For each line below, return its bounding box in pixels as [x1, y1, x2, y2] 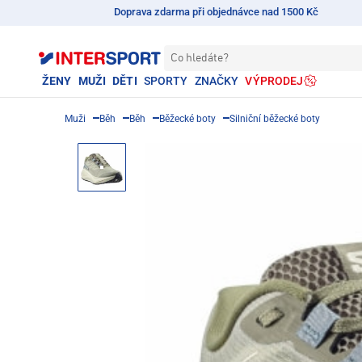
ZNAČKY [194, 74, 239, 87]
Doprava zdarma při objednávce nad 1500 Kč [114, 6, 319, 18]
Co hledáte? [170, 53, 229, 64]
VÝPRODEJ [245, 74, 304, 87]
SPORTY [143, 74, 188, 87]
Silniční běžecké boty [229, 113, 320, 124]
